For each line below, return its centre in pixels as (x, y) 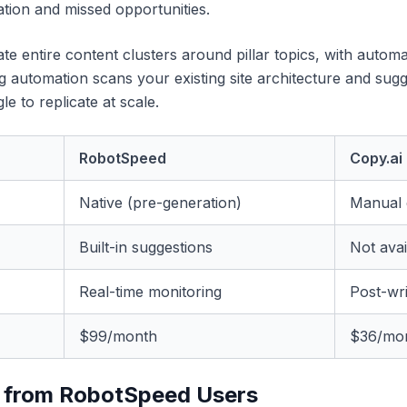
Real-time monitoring (150, 292)
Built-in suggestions (146, 247)
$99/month (118, 336)
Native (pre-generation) (160, 203)
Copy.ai (376, 158)
